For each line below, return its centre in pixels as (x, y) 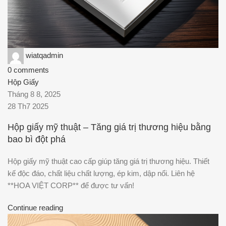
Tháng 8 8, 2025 (34, 94)
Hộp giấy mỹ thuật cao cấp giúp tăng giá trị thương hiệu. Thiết (108, 161)
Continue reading (35, 208)
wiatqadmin (44, 55)
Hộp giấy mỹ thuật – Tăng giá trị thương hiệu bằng (109, 127)
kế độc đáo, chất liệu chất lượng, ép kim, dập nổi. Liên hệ (101, 174)
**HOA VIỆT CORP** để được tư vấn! (71, 186)
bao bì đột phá (37, 139)
